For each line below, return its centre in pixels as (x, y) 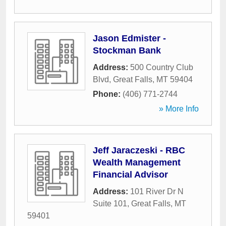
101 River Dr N (157, 191)
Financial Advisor (130, 175)
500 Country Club (162, 67)
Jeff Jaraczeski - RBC (139, 150)
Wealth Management (137, 162)
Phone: (108, 94)
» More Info (179, 109)
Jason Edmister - (129, 38)
